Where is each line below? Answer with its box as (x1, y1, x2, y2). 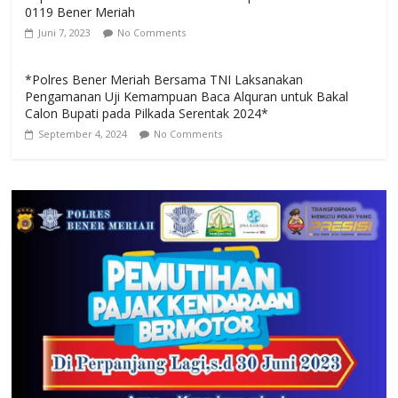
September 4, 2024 (38, 126, 128, 140)
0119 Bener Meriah (25, 3, 136, 20)
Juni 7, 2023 (38, 25, 92, 39)
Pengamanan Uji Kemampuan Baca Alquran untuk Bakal (25, 87, 349, 105)
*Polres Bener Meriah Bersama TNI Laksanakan (25, 70, 304, 88)
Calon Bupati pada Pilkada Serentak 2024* (25, 104, 269, 122)
